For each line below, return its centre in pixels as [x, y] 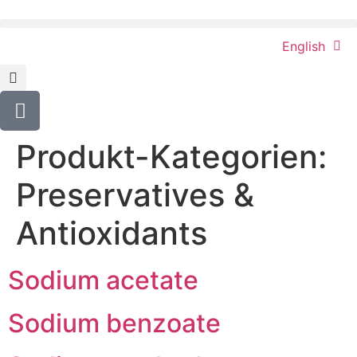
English [304, 46]
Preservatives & [135, 195]
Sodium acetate [103, 280]
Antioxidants [112, 233]
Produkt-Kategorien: [171, 157]
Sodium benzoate [114, 323]
